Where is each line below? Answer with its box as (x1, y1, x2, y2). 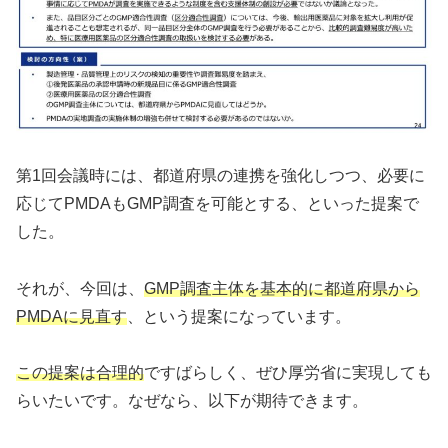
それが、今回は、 (16, 279, 144, 297)
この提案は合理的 (16, 364, 144, 382)
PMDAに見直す (16, 307, 127, 325)
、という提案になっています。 (127, 307, 351, 325)
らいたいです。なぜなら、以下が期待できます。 (16, 392, 368, 410)
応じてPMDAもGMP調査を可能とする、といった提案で (16, 194, 419, 212)
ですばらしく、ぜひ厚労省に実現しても (144, 364, 432, 382)
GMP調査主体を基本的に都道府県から (144, 279, 420, 297)
